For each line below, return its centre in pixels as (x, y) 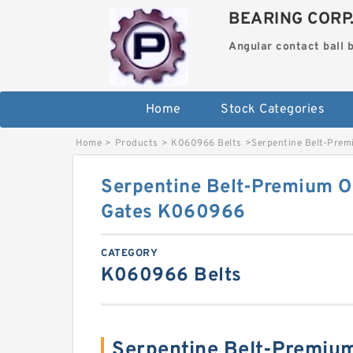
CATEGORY (129, 254)
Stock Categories (273, 110)
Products (136, 144)
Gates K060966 (173, 213)
